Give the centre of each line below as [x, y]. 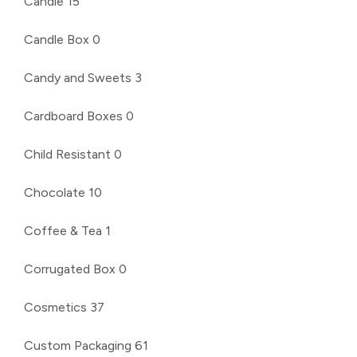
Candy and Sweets [78, 77]
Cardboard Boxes [73, 116]
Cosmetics [55, 307]
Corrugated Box [70, 269]
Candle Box [57, 39]
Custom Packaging [78, 345]
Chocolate [55, 192]
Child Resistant [67, 154]
